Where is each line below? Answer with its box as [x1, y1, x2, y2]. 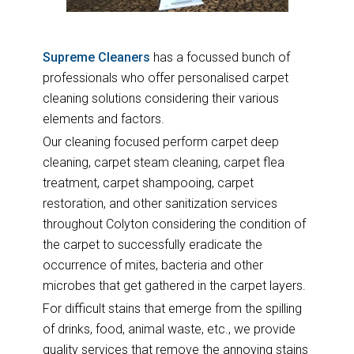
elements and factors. [42, 111, 164, 126]
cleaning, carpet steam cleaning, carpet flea [42, 154, 284, 170]
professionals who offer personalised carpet [42, 70, 288, 85]
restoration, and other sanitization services [42, 195, 277, 211]
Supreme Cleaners [42, 49, 150, 65]
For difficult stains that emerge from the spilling [42, 300, 302, 316]
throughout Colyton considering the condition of [42, 216, 306, 232]
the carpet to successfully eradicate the [42, 236, 262, 252]
